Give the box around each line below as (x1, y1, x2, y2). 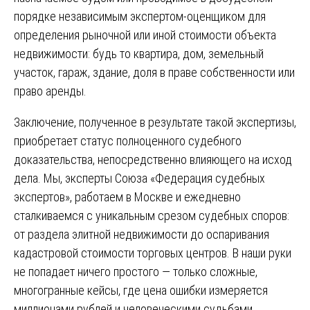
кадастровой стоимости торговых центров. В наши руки (14, 245, 291, 260)
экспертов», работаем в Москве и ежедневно (14, 189, 241, 204)
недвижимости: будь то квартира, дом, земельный (14, 46, 264, 61)
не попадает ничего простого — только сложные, (14, 264, 257, 279)
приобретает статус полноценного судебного (14, 133, 241, 148)
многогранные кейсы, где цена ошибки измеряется (14, 282, 268, 298)
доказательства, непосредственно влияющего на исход (14, 152, 292, 167)
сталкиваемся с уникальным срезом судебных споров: (14, 208, 289, 223)
